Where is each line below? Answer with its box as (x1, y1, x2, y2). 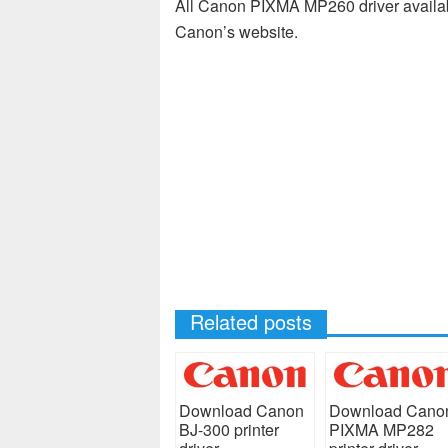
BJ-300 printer (179, 417, 279, 441)
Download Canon (179, 398, 304, 422)
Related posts (190, 307, 312, 336)
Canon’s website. (175, 20, 298, 43)
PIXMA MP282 (328, 417, 434, 441)
